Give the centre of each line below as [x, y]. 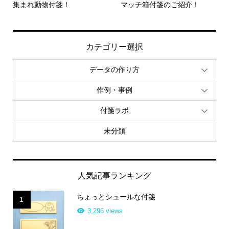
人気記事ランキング [114, 176]
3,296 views [105, 211]
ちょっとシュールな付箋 [116, 197]
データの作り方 [114, 69]
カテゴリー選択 [114, 47]
